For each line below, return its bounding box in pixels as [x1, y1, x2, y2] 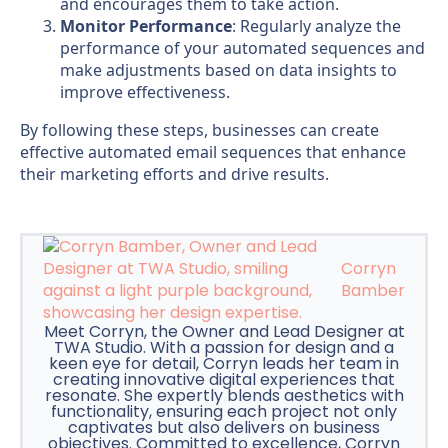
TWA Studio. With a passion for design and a [54, 336, 394, 360]
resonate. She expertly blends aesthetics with [44, 384, 404, 408]
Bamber [341, 279, 405, 303]
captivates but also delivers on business [68, 416, 380, 440]
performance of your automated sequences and [60, 37, 425, 60]
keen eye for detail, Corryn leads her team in [49, 352, 399, 376]
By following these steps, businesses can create [20, 119, 379, 142]
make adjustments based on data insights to [60, 59, 397, 82]
